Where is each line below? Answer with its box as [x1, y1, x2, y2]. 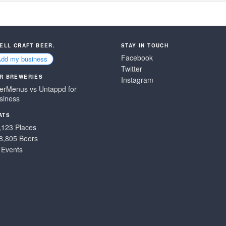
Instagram [121, 75, 153, 85]
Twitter [121, 64, 142, 74]
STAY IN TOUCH [121, 42, 169, 49]
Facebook [121, 52, 153, 63]
